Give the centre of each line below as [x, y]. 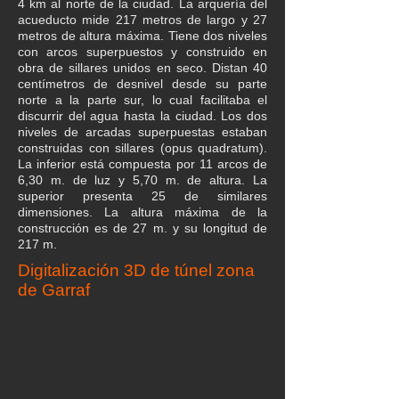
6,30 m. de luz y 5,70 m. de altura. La [142, 180]
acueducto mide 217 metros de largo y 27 [142, 20]
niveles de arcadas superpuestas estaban [142, 132]
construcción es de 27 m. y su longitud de [142, 228]
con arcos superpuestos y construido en [142, 52]
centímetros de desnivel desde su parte [142, 84]
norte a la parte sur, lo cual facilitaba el [142, 100]
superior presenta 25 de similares [142, 196]
